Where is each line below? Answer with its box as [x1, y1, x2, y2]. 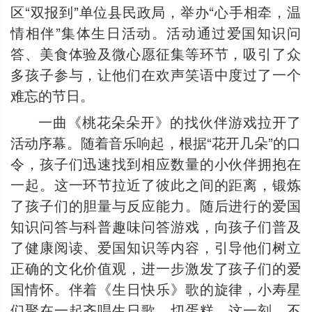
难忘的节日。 [10, 84, 94, 105]
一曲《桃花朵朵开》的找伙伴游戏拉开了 [38, 111, 301, 132]
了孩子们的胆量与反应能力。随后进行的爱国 [10, 195, 301, 215]
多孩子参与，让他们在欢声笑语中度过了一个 [10, 63, 301, 84]
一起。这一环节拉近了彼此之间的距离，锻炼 [10, 174, 301, 194]
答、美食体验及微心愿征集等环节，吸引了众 [10, 42, 301, 63]
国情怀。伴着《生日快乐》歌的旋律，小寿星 [10, 279, 301, 299]
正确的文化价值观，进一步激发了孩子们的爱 [10, 258, 301, 278]
